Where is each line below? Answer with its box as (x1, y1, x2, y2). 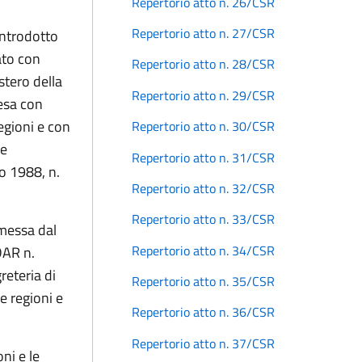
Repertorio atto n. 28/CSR (132, 54, 275, 74)
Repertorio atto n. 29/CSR (132, 85, 275, 105)
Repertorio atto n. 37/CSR (132, 333, 275, 353)
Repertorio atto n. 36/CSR (132, 302, 275, 322)
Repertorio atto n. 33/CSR (132, 209, 275, 229)
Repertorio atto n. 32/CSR (132, 178, 275, 198)
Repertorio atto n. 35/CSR (132, 271, 275, 292)
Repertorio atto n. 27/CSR (132, 23, 275, 44)
